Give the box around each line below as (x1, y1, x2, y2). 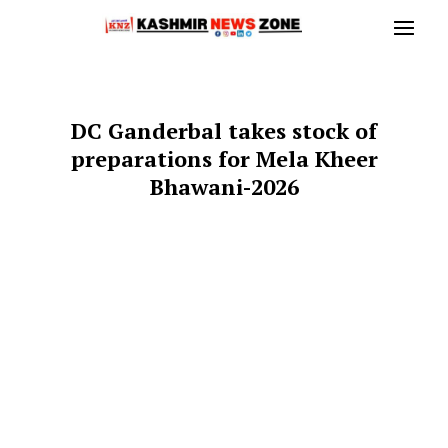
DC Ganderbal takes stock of (71, 116, 377, 145)
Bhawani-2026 (149, 172, 299, 201)
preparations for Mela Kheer (70, 144, 378, 173)
